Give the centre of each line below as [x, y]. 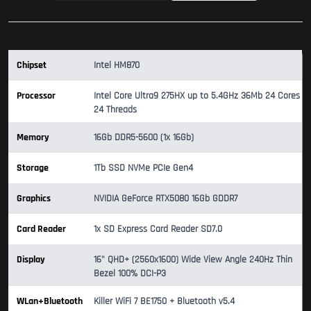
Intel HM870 [117, 65]
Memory [33, 137]
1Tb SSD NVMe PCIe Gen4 [143, 168]
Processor [36, 95]
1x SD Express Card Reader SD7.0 [158, 229]
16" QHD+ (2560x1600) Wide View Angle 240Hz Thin [193, 259]
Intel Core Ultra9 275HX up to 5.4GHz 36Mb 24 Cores [197, 95]
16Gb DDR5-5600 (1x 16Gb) [144, 137]
